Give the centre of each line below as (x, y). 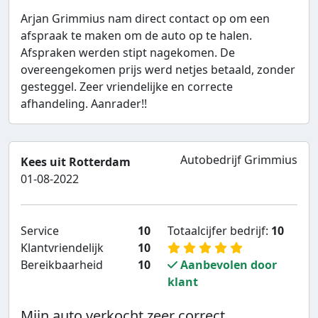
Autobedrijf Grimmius (239, 160)
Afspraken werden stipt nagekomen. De (128, 53)
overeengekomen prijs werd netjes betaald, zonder (158, 70)
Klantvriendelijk (62, 248)
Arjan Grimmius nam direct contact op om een (145, 19)
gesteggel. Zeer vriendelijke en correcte (127, 87)
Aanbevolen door (227, 265)
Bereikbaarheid (62, 265)
